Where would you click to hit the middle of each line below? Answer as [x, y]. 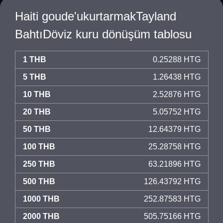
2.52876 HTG [177, 94]
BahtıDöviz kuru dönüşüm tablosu [103, 34]
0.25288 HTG [177, 59]
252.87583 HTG [172, 199]
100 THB [39, 147]
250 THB [39, 164]
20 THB [37, 112]
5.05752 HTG [177, 112]
